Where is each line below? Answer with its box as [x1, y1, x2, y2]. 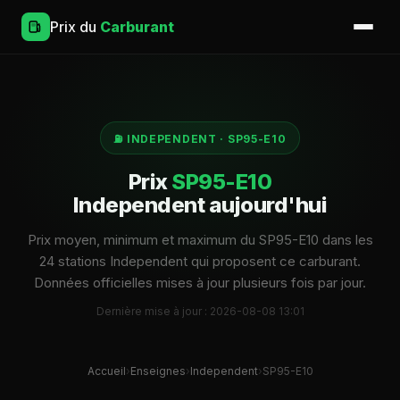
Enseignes [129, 364, 186, 378]
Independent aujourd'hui [72, 192, 328, 218]
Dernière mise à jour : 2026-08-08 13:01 [96, 304, 304, 318]
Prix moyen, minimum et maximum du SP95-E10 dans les [27, 231, 373, 248]
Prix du [50, 18, 100, 36]
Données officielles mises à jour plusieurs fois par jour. [34, 274, 366, 291]
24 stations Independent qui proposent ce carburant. [39, 253, 361, 270]
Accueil [87, 364, 126, 378]
